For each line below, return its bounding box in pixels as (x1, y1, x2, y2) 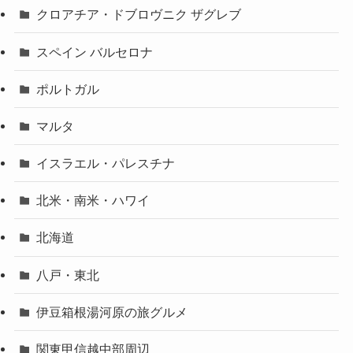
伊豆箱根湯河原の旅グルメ (36, 304, 188, 319)
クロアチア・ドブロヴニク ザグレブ (36, 7, 242, 22)
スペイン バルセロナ (36, 44, 154, 59)
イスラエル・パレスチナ (36, 156, 176, 171)
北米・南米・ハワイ (36, 193, 150, 208)
